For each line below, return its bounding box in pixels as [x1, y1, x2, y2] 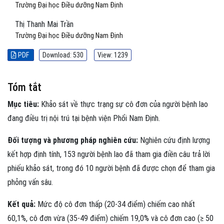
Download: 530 [42, 51, 83, 59]
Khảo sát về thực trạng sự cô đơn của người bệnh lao [39, 99, 208, 109]
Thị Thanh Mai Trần [15, 19, 73, 29]
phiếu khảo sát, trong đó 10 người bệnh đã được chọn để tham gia [7, 163, 215, 173]
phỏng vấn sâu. [7, 177, 53, 187]
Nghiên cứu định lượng [138, 135, 210, 145]
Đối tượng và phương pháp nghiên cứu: [7, 135, 138, 145]
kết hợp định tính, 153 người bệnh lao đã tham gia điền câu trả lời [7, 149, 210, 159]
